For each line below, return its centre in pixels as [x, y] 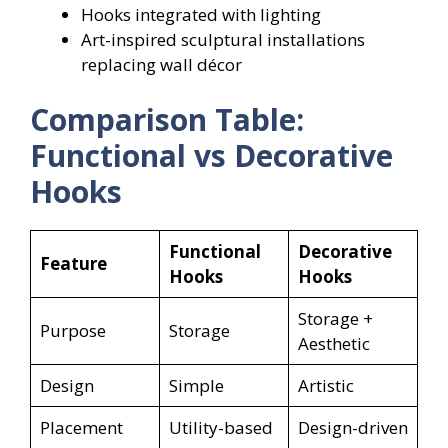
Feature [73, 264]
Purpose [72, 331]
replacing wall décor [161, 64]
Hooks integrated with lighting [201, 14]
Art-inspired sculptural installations [223, 39]
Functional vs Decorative [211, 156]
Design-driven [352, 428]
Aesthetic [333, 344]
